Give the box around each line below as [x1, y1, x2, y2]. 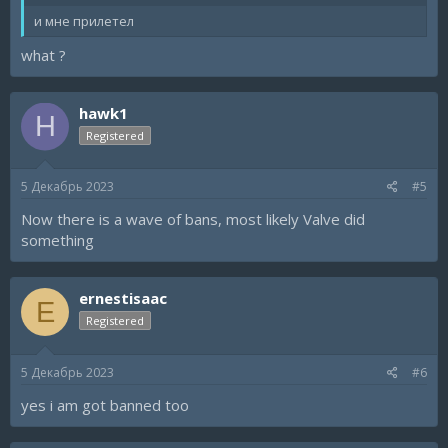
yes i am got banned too [21, 394, 189, 415]
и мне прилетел [34, 12, 134, 30]
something [21, 230, 94, 250]
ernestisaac [79, 288, 167, 308]
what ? [21, 44, 66, 65]
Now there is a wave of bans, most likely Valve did [21, 209, 365, 229]
